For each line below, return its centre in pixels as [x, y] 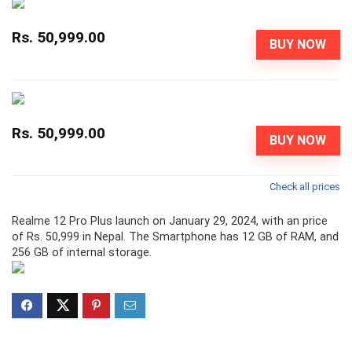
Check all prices [305, 186]
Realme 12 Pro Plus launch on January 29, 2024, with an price [170, 221]
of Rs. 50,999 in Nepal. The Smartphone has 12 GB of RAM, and [175, 236]
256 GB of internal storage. [82, 252]
